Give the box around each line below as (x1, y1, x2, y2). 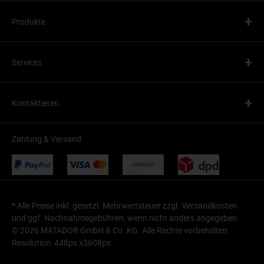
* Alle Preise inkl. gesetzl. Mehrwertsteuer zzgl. (12, 200, 181, 212)
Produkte (12, 15, 45, 27)
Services (12, 56, 42, 68)
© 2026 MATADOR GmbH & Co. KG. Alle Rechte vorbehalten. (12, 225, 230, 236)
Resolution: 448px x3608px (12, 237, 111, 249)
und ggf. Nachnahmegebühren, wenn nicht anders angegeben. (12, 212, 239, 224)
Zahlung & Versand (12, 133, 81, 145)
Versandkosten (181, 200, 237, 212)
